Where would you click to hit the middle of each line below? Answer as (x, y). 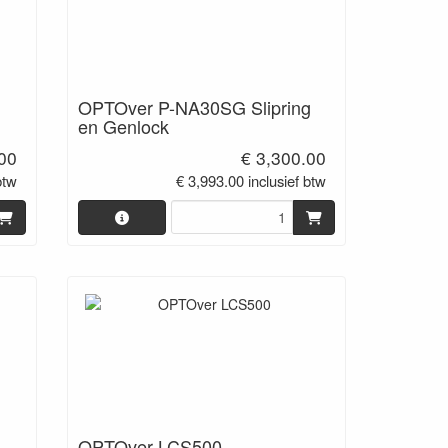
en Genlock (123, 126)
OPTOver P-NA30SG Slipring (194, 107)
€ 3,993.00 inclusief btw (251, 180)
